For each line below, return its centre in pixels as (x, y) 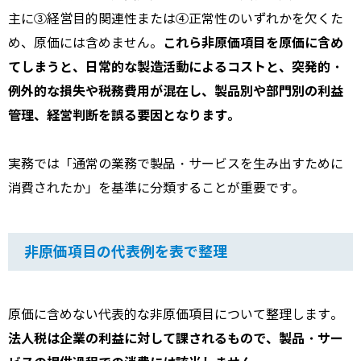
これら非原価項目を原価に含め (253, 43)
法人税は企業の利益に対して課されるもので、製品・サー (176, 338)
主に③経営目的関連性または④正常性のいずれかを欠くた (176, 19)
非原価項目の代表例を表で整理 (126, 251)
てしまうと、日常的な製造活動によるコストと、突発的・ (176, 67)
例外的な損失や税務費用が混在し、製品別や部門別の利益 (176, 91)
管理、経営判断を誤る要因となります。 (124, 115)
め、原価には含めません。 (85, 43)
